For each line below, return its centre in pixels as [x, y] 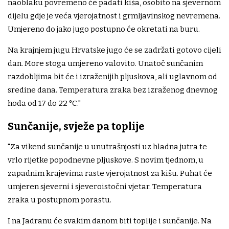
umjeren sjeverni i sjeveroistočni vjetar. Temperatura [105, 187]
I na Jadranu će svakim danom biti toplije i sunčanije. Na [110, 221]
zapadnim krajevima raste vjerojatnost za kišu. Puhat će [110, 174]
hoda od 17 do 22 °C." [44, 104]
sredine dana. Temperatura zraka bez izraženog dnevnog [113, 90]
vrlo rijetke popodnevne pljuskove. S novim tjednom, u [106, 160]
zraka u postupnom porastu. [60, 200]
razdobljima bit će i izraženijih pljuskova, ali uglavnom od [112, 77]
